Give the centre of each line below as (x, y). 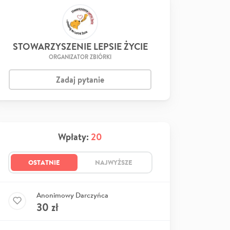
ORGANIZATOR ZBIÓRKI (80, 57)
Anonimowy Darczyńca (72, 195)
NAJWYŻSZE (113, 162)
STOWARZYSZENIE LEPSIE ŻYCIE (80, 46)
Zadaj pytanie (80, 79)
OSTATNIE (44, 162)
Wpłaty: (74, 137)
